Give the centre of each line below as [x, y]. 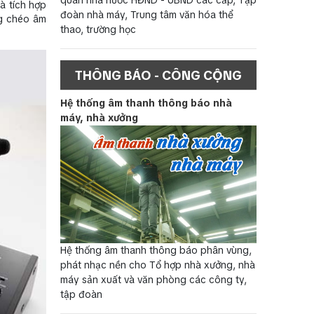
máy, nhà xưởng [99, 117]
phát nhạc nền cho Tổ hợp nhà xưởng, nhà [158, 265]
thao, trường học [98, 29]
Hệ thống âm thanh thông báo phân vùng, [156, 250]
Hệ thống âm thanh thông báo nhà [146, 103]
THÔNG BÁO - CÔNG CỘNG [158, 75]
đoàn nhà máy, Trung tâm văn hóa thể [147, 14]
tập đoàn [81, 294]
